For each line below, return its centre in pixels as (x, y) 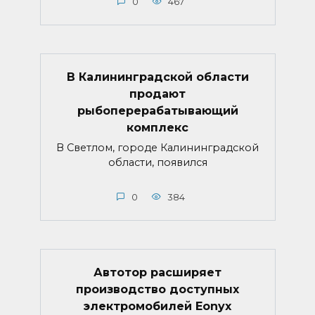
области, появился (157, 162)
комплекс (157, 127)
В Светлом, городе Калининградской (157, 147)
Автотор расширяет (157, 272)
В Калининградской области (157, 77)
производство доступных (157, 289)
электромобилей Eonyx (157, 306)
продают (157, 94)
